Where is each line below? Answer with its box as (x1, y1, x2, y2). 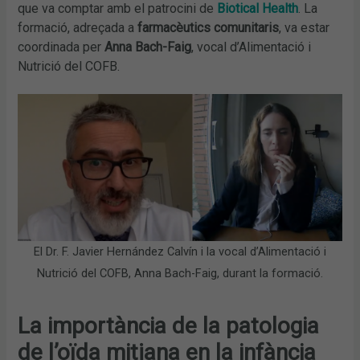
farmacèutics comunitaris (137, 19, 280, 35)
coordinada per (18, 39, 105, 55)
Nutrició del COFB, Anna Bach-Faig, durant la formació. (37, 266, 323, 281)
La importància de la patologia (18, 312, 320, 339)
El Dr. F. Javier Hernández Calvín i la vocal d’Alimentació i (34, 244, 326, 260)
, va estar (279, 19, 330, 35)
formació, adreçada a (18, 19, 138, 35)
